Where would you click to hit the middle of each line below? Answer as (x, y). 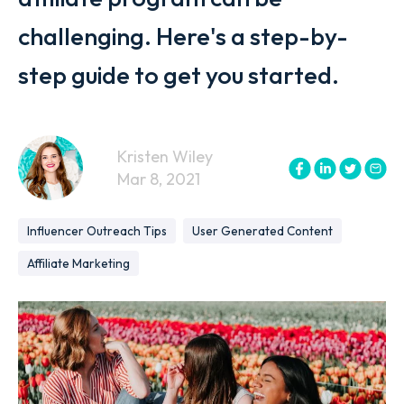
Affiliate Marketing (78, 263)
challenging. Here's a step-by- (183, 36)
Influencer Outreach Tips (97, 231)
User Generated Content (262, 231)
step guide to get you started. (179, 75)
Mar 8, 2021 (159, 179)
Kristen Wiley (165, 156)
